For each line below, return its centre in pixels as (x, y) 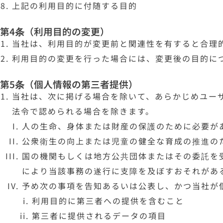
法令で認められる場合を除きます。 (83, 111)
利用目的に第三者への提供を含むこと (108, 201)
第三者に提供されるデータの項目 (99, 216)
